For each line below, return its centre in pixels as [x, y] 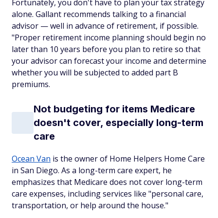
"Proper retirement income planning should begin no [109, 37]
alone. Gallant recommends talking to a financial [99, 14]
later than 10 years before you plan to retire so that [106, 49]
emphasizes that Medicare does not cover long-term [107, 182]
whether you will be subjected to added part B [95, 73]
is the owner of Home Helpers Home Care [128, 159]
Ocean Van [31, 159]
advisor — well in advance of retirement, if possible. [105, 26]
